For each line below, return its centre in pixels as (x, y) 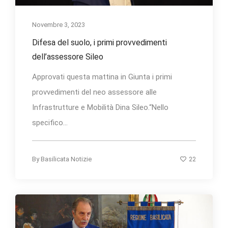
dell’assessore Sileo (68, 57)
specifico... (50, 123)
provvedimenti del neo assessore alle (94, 92)
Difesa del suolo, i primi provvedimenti (99, 43)
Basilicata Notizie (66, 159)
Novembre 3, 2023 (59, 25)
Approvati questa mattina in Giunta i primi (102, 77)
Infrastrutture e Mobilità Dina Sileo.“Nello (100, 108)
